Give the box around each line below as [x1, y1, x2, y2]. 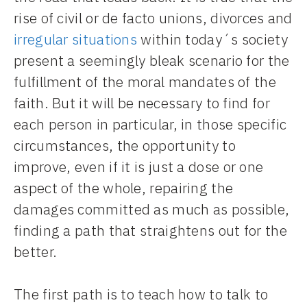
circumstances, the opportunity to [14, 135, 236, 155]
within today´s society [137, 29, 288, 49]
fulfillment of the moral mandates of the [14, 71, 276, 91]
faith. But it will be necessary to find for [14, 93, 270, 112]
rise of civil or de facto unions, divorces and [14, 8, 293, 27]
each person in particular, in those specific [14, 114, 287, 134]
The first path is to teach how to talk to [14, 284, 269, 304]
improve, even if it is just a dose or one [14, 156, 264, 176]
